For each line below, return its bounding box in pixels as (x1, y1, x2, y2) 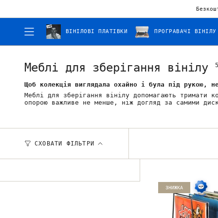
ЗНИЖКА (165, 185, 183, 190)
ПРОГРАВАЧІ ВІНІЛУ (154, 27, 217, 35)
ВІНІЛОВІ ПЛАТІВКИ (66, 27, 128, 35)
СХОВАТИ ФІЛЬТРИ (35, 140, 94, 147)
